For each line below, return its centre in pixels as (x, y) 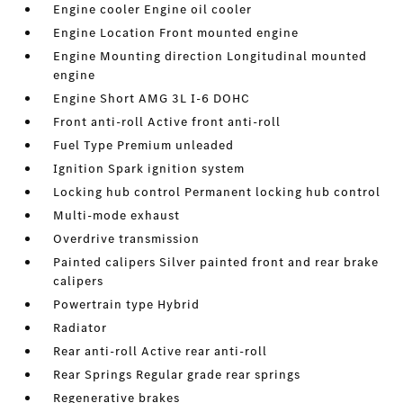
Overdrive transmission (127, 239)
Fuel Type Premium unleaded (144, 145)
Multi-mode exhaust (117, 215)
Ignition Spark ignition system (149, 169)
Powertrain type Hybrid (127, 304)
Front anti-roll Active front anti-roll (167, 122)
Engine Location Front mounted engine (176, 33)
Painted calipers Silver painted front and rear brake (216, 262)
